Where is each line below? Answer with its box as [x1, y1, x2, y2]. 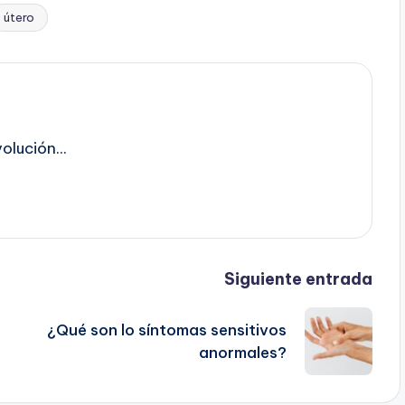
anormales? [198, 342, 287, 363]
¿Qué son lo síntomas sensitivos [46, 319, 287, 340]
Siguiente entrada [223, 268, 372, 290]
